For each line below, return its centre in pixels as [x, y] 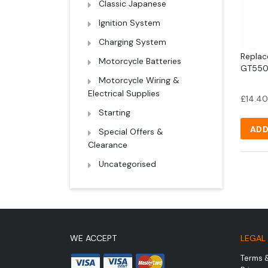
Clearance [108, 144]
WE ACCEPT [93, 238]
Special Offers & [131, 131]
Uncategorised [127, 164]
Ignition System [130, 22]
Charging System [133, 42]
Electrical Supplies [124, 93]
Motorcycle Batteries [140, 61]
